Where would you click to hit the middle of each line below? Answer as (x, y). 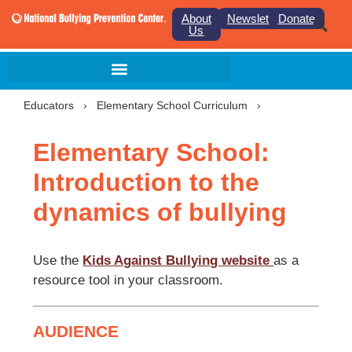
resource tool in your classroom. (128, 280)
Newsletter (255, 18)
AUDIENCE (76, 331)
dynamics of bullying (160, 212)
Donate (296, 18)
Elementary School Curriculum (174, 105)
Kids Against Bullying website (178, 260)
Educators (49, 105)
